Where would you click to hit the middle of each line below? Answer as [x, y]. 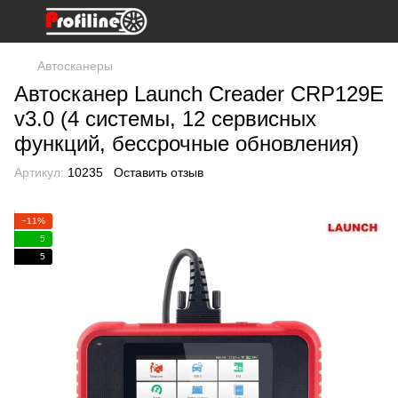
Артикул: [39, 172]
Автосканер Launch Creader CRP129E [199, 94]
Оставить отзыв [159, 172]
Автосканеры [75, 66]
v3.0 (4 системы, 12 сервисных [165, 119]
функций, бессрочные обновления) [187, 143]
